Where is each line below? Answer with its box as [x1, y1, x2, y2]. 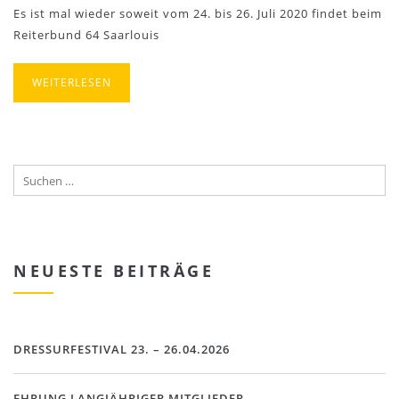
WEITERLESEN [32, 75, 111, 90]
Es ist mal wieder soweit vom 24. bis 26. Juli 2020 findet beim [13, 5, 382, 21]
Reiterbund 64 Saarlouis [13, 27, 159, 43]
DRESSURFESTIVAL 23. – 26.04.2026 [13, 341, 230, 357]
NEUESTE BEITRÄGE [13, 260, 214, 281]
